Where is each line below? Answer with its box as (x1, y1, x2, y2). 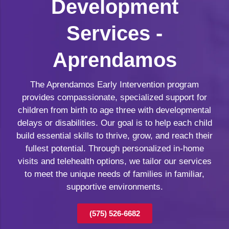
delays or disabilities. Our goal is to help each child (17, 118, 212, 128)
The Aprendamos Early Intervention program (30, 79, 199, 89)
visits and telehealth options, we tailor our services (17, 156, 212, 166)
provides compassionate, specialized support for (22, 92, 207, 102)
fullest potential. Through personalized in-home (25, 143, 204, 153)
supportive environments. (66, 181, 163, 192)
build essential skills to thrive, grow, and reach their (16, 130, 213, 141)
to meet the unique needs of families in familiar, (25, 169, 204, 179)
